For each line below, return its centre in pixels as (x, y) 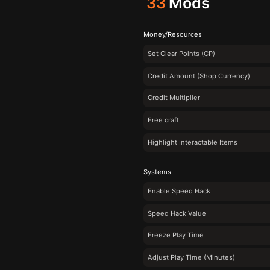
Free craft (163, 120)
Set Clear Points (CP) (181, 54)
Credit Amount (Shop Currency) (199, 76)
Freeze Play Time (176, 235)
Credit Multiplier (174, 98)
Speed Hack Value (177, 213)
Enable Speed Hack (179, 191)
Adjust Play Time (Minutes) (191, 257)
